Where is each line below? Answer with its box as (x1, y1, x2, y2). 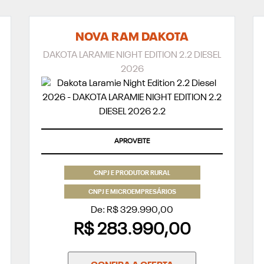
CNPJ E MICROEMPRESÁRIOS (88, 189, 176, 196)
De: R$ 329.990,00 (91, 205, 173, 215)
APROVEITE (114, 137, 150, 145)
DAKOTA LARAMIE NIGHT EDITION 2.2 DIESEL (43, 50, 221, 60)
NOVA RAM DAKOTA (75, 31, 189, 44)
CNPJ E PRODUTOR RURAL (94, 170, 170, 177)
